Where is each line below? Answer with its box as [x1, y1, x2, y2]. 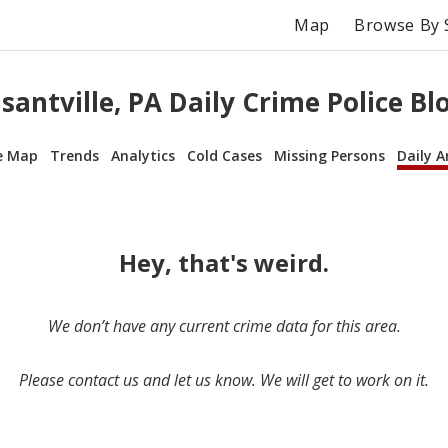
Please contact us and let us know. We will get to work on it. [19, 368, 429, 391]
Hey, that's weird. [119, 245, 329, 279]
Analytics [111, 145, 175, 165]
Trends [50, 145, 99, 165]
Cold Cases [187, 145, 262, 165]
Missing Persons [274, 145, 385, 165]
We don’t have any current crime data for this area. [47, 314, 401, 337]
